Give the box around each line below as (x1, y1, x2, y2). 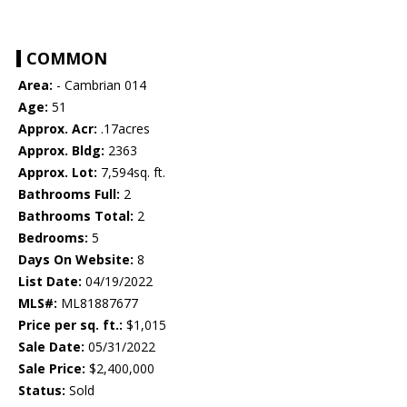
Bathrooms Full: (18, 185, 120, 203)
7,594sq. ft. (97, 164, 165, 182)
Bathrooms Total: (18, 207, 134, 225)
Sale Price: (18, 360, 85, 378)
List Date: (18, 273, 82, 291)
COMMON (26, 47, 107, 70)
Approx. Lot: (18, 164, 97, 182)
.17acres (97, 120, 150, 138)
